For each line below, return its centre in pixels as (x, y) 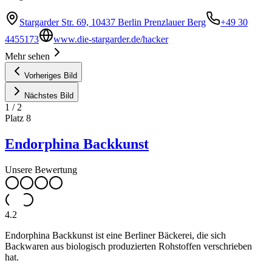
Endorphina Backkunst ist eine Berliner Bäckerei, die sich (115, 236)
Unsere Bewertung (41, 170)
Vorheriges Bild (51, 76)
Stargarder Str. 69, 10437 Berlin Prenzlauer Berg (113, 22)
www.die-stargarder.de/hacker (111, 39)
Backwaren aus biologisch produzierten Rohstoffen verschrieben (128, 246)
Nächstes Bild (49, 96)
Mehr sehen (27, 56)
